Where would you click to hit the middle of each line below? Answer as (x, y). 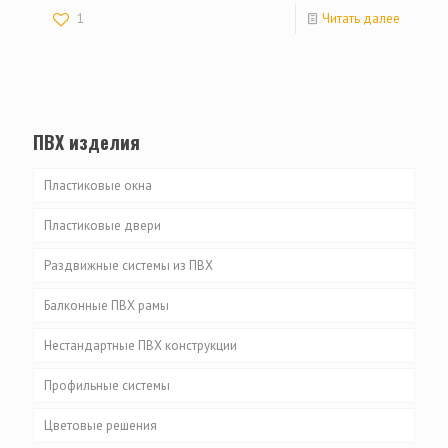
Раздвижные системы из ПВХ (128, 266)
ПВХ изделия (86, 142)
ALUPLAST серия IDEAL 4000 (144, 426)
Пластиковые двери (102, 226)
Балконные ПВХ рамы (106, 306)
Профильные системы (107, 386)
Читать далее (361, 19)
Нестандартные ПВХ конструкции (140, 346)
